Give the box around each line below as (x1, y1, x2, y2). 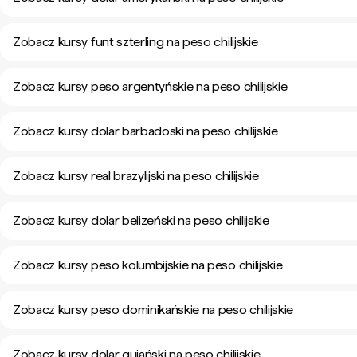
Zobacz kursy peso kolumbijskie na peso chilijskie (13, 257, 283, 273)
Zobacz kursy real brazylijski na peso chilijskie (13, 168, 259, 183)
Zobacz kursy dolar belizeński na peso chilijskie (13, 213, 269, 228)
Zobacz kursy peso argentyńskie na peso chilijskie (13, 79, 288, 94)
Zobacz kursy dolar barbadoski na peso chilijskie (13, 124, 278, 139)
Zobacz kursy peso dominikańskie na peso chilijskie (13, 302, 293, 317)
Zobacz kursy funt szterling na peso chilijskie (13, 34, 258, 49)
